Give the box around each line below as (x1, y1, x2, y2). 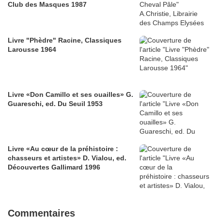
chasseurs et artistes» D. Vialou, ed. (8, 154, 126, 162)
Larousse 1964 (8, 46, 56, 54)
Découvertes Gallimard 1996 (8, 163, 100, 171)
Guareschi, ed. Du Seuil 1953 (8, 100, 103, 108)
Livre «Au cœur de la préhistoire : (8, 145, 118, 153)
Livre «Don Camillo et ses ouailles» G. (8, 91, 133, 99)
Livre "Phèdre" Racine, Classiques (8, 36, 122, 45)
